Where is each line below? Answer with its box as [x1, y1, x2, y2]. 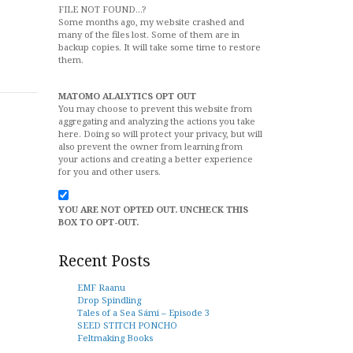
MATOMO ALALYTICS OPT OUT [58, 90, 196, 102]
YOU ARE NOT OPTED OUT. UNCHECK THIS [58, 203, 248, 215]
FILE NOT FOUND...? [58, 3, 146, 15]
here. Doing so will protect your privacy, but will [58, 128, 262, 139]
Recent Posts [58, 250, 150, 271]
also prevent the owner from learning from [58, 140, 243, 152]
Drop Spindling [77, 294, 141, 306]
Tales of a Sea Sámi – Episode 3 [77, 307, 210, 318]
